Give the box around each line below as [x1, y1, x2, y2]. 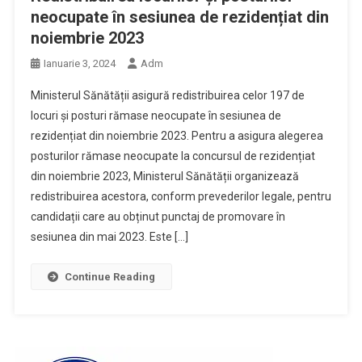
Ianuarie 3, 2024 [43, 57, 116, 69]
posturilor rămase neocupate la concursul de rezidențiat [30, 149, 315, 162]
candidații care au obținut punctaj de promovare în [30, 209, 285, 223]
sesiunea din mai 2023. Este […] [30, 229, 188, 243]
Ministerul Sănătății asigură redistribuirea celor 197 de [30, 88, 305, 102]
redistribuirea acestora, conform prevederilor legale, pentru [30, 189, 331, 203]
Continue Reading [64, 270, 155, 283]
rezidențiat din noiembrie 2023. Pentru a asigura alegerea [30, 128, 323, 142]
